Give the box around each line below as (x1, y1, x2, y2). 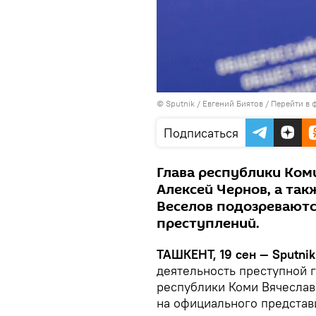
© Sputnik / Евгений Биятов (157, 98, 263, 109)
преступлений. (157, 214, 260, 233)
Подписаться (164, 125, 238, 141)
